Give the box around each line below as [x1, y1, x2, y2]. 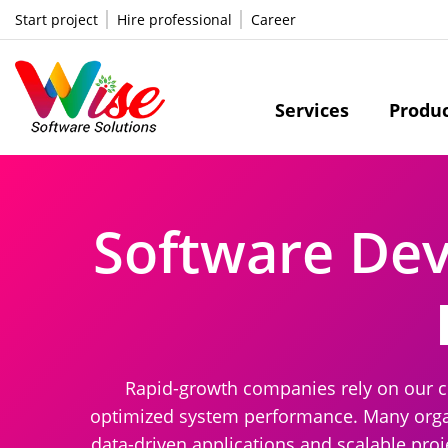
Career [251, 10, 297, 29]
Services [275, 98, 349, 122]
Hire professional [117, 10, 233, 29]
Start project [15, 10, 98, 29]
